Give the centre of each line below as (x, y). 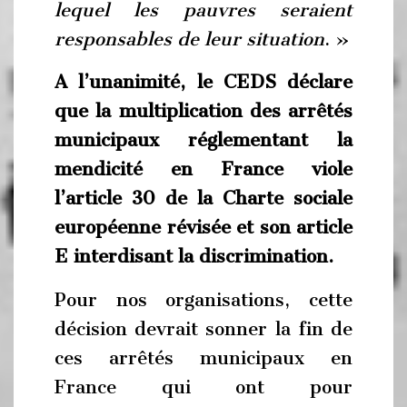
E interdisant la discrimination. (194, 256)
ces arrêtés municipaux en (203, 357)
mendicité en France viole (203, 169)
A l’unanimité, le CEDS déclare (203, 82)
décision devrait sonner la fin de (203, 328)
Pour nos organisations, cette (203, 299)
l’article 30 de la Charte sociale (203, 198)
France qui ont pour (203, 387)
